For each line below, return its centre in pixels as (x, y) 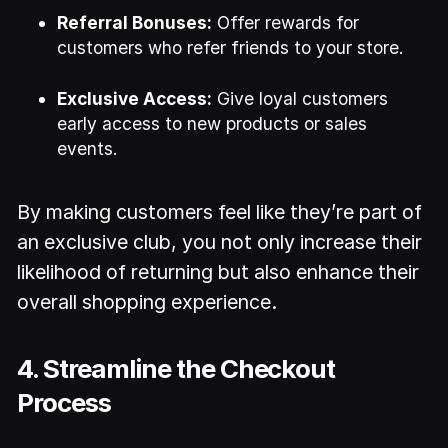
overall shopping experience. (147, 302)
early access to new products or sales (212, 124)
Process (64, 402)
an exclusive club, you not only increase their (220, 242)
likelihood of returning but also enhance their (218, 272)
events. (88, 149)
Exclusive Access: (135, 99)
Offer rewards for (286, 23)
